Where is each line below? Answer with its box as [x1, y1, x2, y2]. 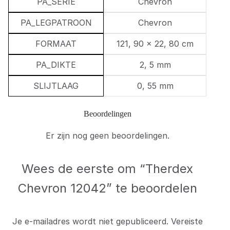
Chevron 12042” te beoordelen [17, 181, 197, 196]
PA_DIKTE [36, 60, 76, 70]
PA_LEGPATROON [20, 17, 92, 28]
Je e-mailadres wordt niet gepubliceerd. [12, 216, 168, 227]
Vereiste [170, 216, 203, 227]
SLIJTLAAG [33, 81, 79, 91]
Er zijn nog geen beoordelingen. [45, 130, 169, 141]
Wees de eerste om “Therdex [22, 161, 193, 177]
